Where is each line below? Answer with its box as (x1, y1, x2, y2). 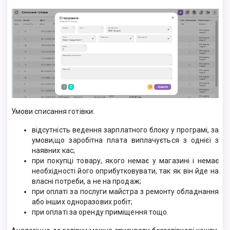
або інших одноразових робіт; (31, 197, 133, 206)
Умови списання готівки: (11, 107, 95, 116)
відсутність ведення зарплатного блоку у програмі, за (31, 125, 219, 134)
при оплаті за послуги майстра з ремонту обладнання (31, 187, 219, 196)
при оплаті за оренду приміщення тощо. (31, 207, 169, 216)
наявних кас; (31, 146, 75, 155)
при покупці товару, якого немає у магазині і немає (31, 156, 219, 165)
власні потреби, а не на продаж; (31, 177, 141, 185)
